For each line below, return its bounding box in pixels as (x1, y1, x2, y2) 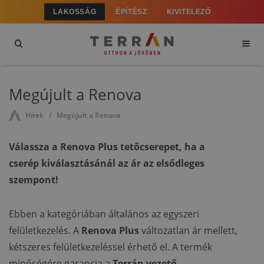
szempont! (9, 173, 58, 187)
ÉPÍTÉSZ (115, 7, 147, 16)
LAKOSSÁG (53, 7, 97, 16)
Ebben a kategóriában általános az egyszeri (9, 207, 199, 221)
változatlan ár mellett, (139, 224, 237, 237)
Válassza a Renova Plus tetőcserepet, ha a (9, 140, 205, 154)
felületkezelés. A (9, 224, 81, 237)
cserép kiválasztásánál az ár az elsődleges (9, 157, 204, 170)
